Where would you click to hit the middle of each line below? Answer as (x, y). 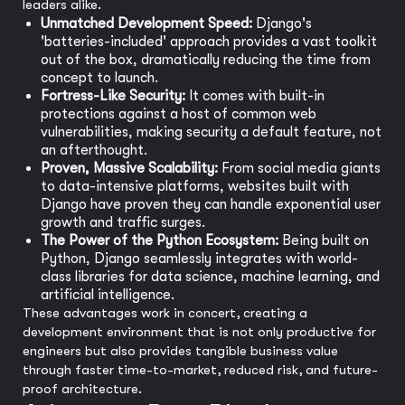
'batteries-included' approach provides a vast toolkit (209, 42)
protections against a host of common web (179, 114)
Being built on (324, 240)
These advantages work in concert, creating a (165, 313)
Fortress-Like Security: (113, 96)
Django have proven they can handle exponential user (211, 204)
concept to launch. (99, 78)
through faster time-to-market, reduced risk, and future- (200, 370)
